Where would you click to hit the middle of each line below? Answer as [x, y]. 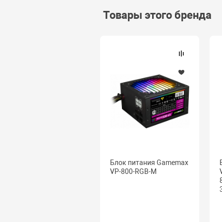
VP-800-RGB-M [133, 172]
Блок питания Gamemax [149, 163]
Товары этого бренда [157, 15]
